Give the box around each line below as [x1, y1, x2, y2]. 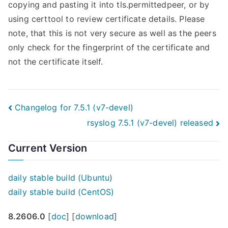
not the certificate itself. [8, 56, 103, 67]
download [75, 211, 114, 221]
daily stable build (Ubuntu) [8, 172, 113, 183]
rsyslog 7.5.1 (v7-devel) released [87, 118, 213, 128]
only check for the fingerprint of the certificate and [8, 42, 210, 52]
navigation [8, 121, 90, 141]
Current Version [8, 141, 88, 154]
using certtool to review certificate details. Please [8, 14, 205, 24]
